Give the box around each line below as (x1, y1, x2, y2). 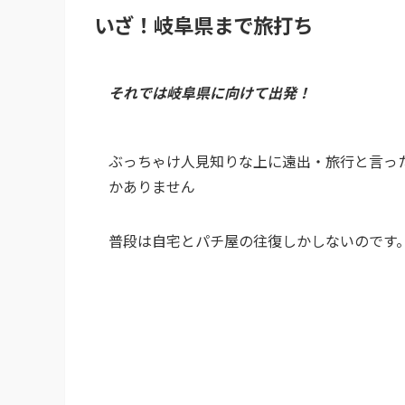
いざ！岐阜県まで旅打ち (94, 10, 313, 40)
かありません (108, 174, 195, 197)
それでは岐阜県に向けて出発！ (108, 80, 311, 103)
